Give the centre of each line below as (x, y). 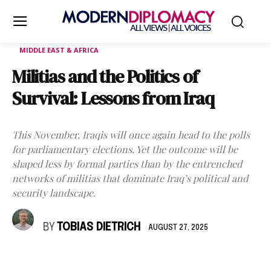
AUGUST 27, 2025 (178, 228)
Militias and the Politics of (105, 77)
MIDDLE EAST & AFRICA (59, 50)
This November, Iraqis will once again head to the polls (131, 135)
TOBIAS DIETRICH (99, 227)
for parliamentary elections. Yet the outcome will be (125, 149)
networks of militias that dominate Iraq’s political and (130, 178)
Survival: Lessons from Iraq (113, 98)
